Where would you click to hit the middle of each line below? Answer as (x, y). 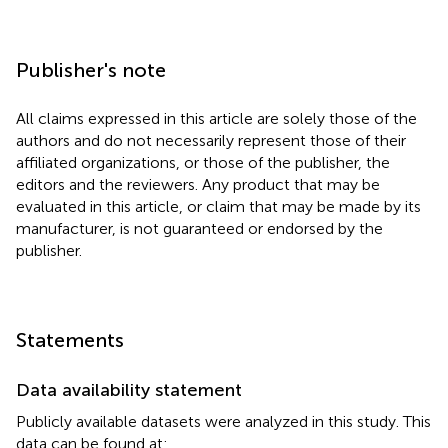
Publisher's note (91, 69)
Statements (70, 339)
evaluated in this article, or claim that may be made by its (218, 206)
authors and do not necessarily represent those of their (211, 140)
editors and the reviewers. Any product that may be (198, 184)
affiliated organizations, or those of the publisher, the (203, 162)
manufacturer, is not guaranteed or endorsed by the (199, 228)
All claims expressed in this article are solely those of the (216, 118)
